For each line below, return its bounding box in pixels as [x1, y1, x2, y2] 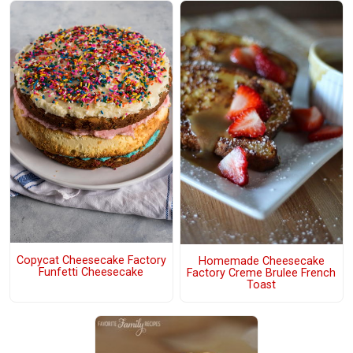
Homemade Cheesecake [198, 254, 325, 268]
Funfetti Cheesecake [39, 265, 144, 279]
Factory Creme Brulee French [187, 266, 336, 280]
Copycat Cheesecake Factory [16, 253, 166, 267]
